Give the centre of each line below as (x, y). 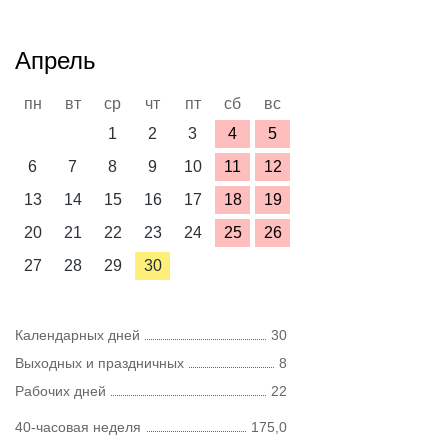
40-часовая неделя (78, 427)
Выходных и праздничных (99, 363)
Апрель (55, 60)
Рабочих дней (60, 391)
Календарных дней (77, 335)
